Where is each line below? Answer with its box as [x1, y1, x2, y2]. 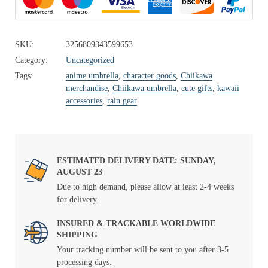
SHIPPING [57, 230, 98, 239]
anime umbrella [66, 71, 118, 80]
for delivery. [57, 195, 99, 204]
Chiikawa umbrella [112, 84, 176, 93]
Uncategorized [66, 56, 114, 65]
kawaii [217, 84, 239, 93]
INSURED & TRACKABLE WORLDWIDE [57, 219, 215, 228]
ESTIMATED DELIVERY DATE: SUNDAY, [57, 156, 216, 165]
